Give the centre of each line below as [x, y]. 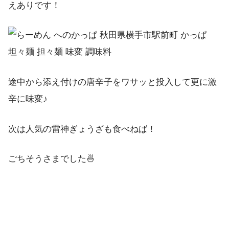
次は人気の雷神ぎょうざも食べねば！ [82, 129]
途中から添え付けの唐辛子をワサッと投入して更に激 [112, 82]
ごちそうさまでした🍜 [52, 159]
